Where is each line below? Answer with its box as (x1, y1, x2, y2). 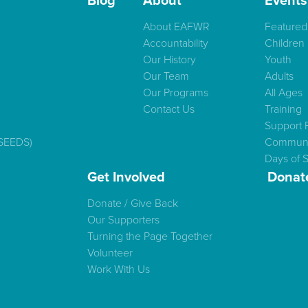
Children (265, 36, 305, 51)
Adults (265, 69, 294, 84)
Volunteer (87, 246, 133, 261)
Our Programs (143, 86, 208, 100)
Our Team (143, 69, 189, 84)
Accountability (143, 36, 208, 51)
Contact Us (143, 102, 195, 117)
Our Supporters (87, 213, 159, 228)
